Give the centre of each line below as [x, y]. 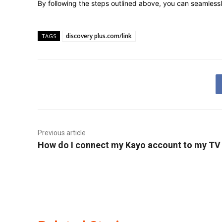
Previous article [62, 133]
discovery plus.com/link [99, 36]
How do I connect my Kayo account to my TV [129, 145]
